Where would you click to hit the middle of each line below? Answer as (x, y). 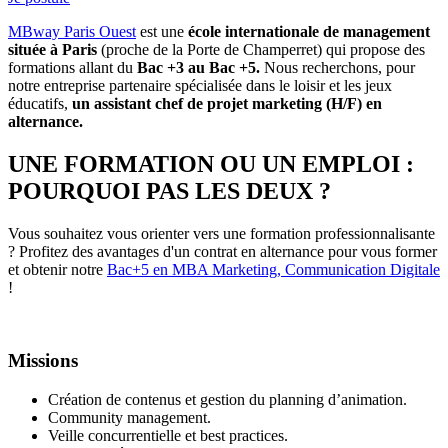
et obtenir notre (57, 270)
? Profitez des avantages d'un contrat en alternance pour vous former (222, 252)
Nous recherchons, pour (339, 68)
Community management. (129, 417)
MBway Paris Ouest (72, 32)
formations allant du (72, 68)
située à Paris (52, 50)
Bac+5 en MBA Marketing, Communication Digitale (273, 270)
